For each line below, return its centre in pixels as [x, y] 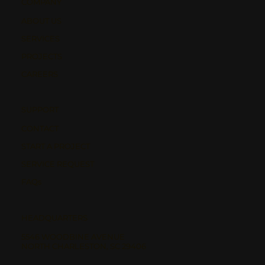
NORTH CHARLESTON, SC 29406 [83, 246]
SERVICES [40, 39]
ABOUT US [41, 21]
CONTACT [40, 128]
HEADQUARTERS [54, 217]
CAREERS [39, 74]
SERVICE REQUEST [57, 164]
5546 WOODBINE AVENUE [73, 236]
